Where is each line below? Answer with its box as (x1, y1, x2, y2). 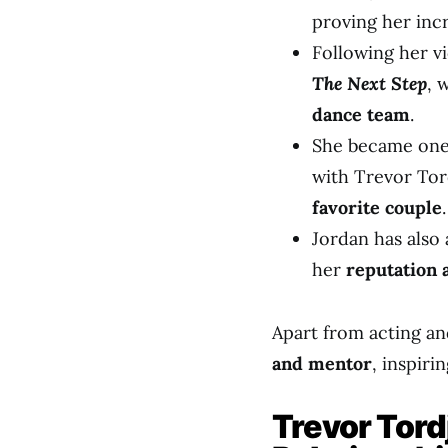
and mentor (272, 352, 372, 375)
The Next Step (312, 72, 427, 95)
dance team (312, 103, 410, 126)
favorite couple (312, 196, 442, 219)
